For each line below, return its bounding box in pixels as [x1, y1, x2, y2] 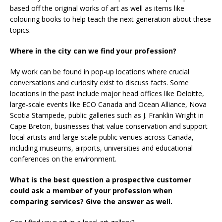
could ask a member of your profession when [10, 185, 172, 195]
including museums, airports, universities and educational [10, 143, 193, 153]
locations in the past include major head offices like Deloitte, [10, 88, 204, 98]
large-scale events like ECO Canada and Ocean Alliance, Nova [10, 99, 207, 109]
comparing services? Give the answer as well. [10, 196, 172, 206]
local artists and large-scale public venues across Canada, [10, 132, 194, 142]
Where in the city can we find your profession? [10, 46, 176, 55]
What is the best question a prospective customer [10, 174, 191, 184]
